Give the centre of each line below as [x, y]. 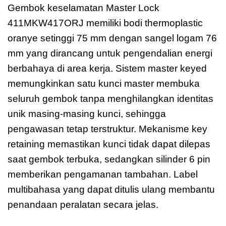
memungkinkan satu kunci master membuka [104, 83]
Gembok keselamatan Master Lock [83, 8]
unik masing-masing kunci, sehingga [87, 114]
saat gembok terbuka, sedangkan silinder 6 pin [109, 159]
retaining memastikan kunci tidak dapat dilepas [109, 144]
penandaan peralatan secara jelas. [83, 204]
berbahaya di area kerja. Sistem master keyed [107, 68]
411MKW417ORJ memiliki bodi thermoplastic [105, 23]
